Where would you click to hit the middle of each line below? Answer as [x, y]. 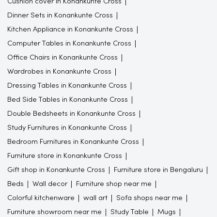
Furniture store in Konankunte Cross [65, 156]
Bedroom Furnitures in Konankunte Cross [73, 142]
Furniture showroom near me [54, 212]
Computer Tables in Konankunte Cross [69, 43]
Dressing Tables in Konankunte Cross [67, 85]
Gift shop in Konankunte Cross [56, 170]
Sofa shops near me [149, 198]
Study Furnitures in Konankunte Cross [67, 128]
